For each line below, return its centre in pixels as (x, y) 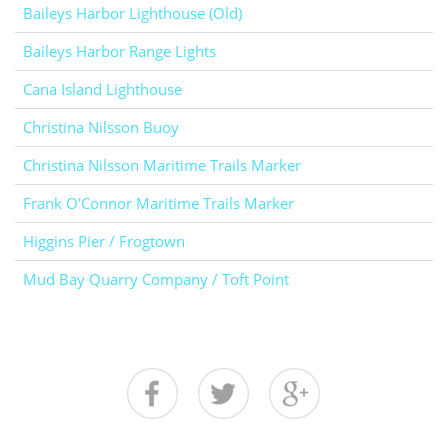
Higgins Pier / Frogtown (104, 241)
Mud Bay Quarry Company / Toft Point (156, 279)
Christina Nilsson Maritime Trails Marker (162, 165)
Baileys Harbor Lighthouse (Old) (132, 13)
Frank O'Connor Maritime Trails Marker (158, 203)
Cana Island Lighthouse (102, 89)
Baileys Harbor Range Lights (119, 51)
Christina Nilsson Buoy (101, 127)
